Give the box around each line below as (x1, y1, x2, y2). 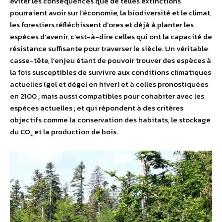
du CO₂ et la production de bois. (10, 125, 118, 137)
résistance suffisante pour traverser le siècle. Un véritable (10, 42, 208, 54)
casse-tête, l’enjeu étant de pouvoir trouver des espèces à (10, 54, 211, 66)
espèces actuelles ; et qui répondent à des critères (10, 102, 183, 113)
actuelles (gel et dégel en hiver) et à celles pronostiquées (10, 78, 208, 90)
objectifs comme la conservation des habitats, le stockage (10, 113, 211, 125)
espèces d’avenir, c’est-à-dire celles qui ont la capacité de (10, 30, 212, 42)
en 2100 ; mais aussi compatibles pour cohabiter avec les (10, 90, 204, 102)
